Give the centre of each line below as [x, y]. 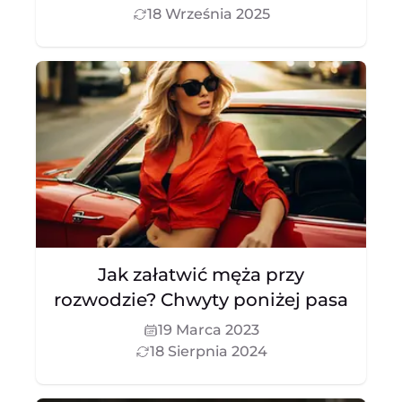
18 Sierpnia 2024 [208, 351]
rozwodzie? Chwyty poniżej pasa [201, 300]
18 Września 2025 [208, 14]
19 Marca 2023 [208, 330]
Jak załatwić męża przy [201, 275]
